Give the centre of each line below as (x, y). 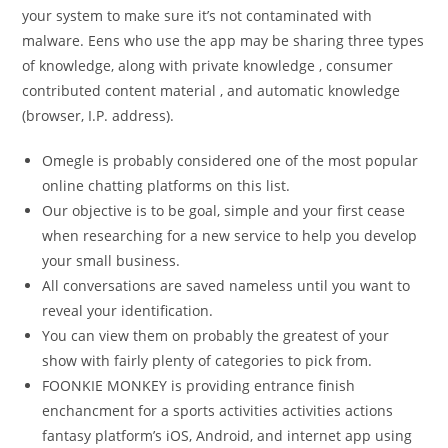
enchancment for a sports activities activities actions (218, 410)
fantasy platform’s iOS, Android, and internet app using (227, 435)
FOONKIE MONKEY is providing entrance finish (199, 385)
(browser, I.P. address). (98, 115)
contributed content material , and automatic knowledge (211, 90)
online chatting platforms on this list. (166, 185)
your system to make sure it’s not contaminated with (197, 15)
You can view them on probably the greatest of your (216, 335)
